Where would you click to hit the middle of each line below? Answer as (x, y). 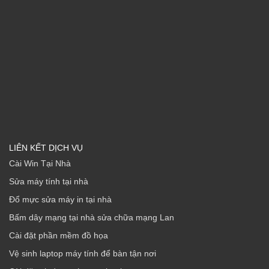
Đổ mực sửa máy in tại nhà (60, 199)
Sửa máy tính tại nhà (49, 181)
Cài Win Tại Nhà (40, 163)
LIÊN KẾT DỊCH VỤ (46, 147)
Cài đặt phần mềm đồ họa (59, 235)
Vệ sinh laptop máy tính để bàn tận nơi (83, 253)
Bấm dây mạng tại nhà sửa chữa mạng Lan (92, 217)
